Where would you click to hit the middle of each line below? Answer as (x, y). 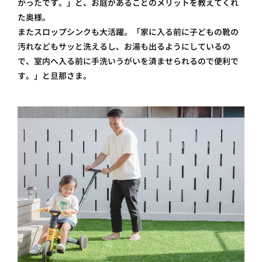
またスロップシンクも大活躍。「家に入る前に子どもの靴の (128, 32)
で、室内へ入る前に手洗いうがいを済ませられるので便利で (128, 61)
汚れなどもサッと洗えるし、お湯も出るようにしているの (124, 47)
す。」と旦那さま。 (54, 76)
